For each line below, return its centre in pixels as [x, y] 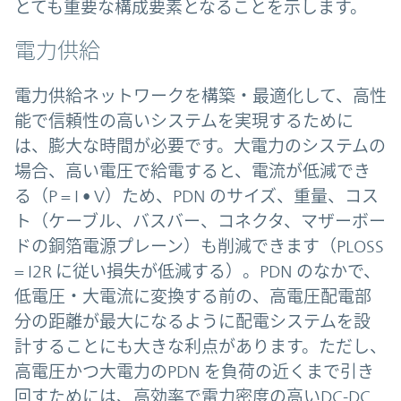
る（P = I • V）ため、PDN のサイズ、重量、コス [196, 196]
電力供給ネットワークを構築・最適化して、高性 [200, 95]
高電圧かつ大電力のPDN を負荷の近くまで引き [194, 371]
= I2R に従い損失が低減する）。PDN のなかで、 [197, 271]
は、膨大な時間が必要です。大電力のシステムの [200, 145]
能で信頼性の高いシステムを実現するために [184, 120]
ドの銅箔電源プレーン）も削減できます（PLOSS [199, 246]
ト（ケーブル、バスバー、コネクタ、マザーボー [200, 221]
